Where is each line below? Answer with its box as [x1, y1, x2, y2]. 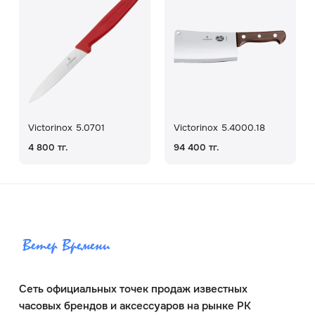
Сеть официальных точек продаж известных [18, 281, 247, 296]
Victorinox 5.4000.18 [174, 122, 266, 134]
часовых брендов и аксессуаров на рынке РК [18, 298, 251, 313]
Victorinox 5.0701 [28, 122, 105, 134]
